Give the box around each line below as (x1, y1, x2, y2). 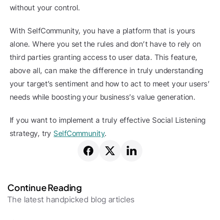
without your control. (10, 3, 81, 12)
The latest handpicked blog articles (7, 194, 135, 204)
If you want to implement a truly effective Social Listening (10, 115, 206, 125)
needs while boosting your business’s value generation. (10, 92, 196, 102)
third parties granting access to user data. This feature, (10, 53, 198, 62)
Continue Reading (7, 182, 82, 193)
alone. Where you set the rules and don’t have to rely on (10, 39, 201, 49)
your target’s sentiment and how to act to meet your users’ (10, 79, 210, 88)
